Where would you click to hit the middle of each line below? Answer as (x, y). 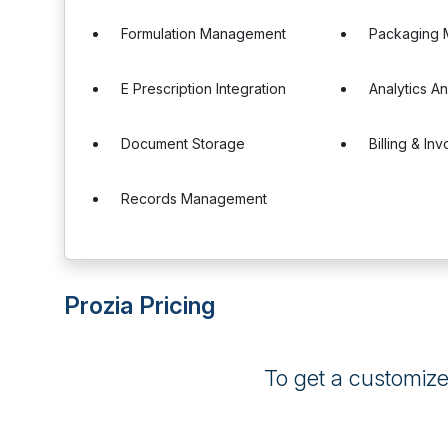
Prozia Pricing (139, 305)
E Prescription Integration (203, 88)
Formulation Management (203, 33)
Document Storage (183, 143)
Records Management (194, 198)
